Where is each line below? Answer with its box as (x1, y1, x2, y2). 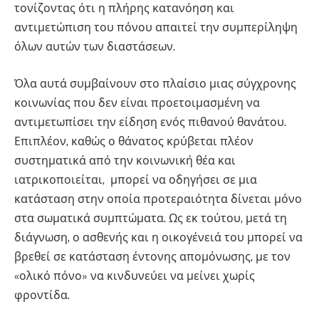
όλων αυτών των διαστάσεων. (14, 39, 175, 53)
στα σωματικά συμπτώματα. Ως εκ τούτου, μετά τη (14, 211, 287, 225)
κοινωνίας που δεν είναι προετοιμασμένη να (14, 95, 260, 110)
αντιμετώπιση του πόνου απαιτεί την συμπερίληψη (14, 20, 298, 34)
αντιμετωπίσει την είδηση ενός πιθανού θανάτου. (14, 115, 286, 129)
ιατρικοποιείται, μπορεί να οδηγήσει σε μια (14, 172, 257, 187)
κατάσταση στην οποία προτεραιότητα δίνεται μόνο (14, 192, 302, 206)
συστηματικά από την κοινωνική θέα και (14, 153, 236, 167)
